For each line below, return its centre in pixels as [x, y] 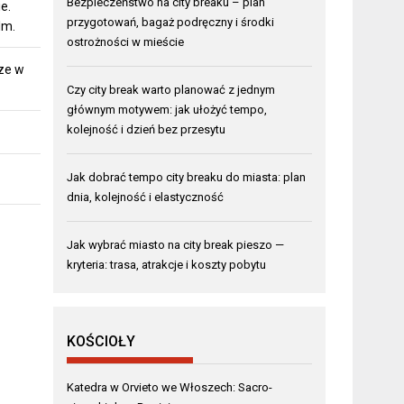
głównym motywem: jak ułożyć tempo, [167, 109]
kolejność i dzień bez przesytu [147, 129]
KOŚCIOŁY [101, 341]
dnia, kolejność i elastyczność [146, 197]
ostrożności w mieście [126, 41]
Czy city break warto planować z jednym [171, 89]
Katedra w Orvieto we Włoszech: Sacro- [170, 387]
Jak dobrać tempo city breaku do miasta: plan [187, 177]
